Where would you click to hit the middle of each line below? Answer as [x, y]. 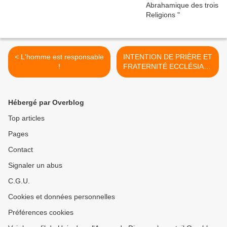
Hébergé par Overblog [46, 103]
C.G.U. [19, 181]
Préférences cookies [41, 213]
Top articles [26, 118]
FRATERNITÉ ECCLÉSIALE [168, 67]
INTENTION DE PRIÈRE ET [168, 57]
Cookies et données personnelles [62, 197]
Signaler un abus [35, 165]
